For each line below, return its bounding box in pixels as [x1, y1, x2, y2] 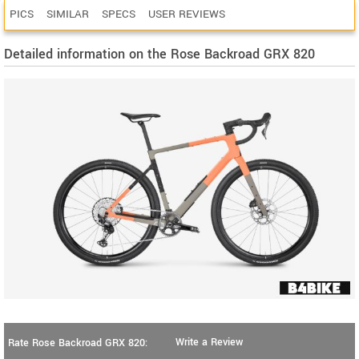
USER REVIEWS [148, 6, 225, 22]
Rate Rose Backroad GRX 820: [8, 336, 147, 351]
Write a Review [175, 335, 243, 350]
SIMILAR [46, 6, 89, 22]
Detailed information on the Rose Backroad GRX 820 [4, 45, 315, 63]
